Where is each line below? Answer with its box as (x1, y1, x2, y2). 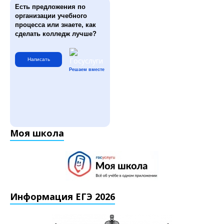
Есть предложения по (15, 3, 85, 10)
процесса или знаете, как (15, 21, 96, 28)
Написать (27, 56, 50, 62)
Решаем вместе (69, 67, 104, 72)
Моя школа (10, 127, 64, 139)
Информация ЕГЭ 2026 (10, 190, 115, 202)
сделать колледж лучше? (15, 30, 96, 37)
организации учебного (15, 12, 87, 19)
